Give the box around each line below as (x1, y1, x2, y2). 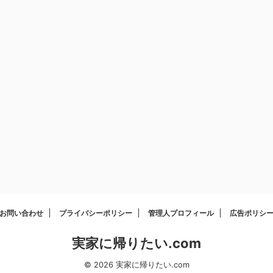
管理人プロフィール (148, 208, 214, 218)
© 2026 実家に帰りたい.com (83, 260, 190, 269)
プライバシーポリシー (59, 208, 132, 218)
